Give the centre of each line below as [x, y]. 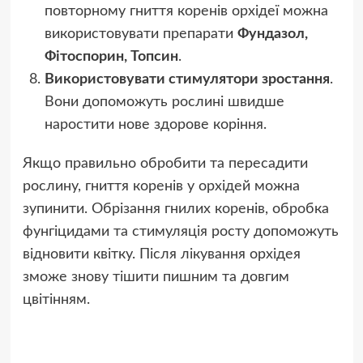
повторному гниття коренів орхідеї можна [186, 11]
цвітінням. [56, 299]
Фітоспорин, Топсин [111, 56]
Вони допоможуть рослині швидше [164, 102]
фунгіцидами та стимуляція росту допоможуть [180, 231]
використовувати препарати [141, 34]
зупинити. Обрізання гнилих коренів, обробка [175, 209]
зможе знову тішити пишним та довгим [156, 277]
